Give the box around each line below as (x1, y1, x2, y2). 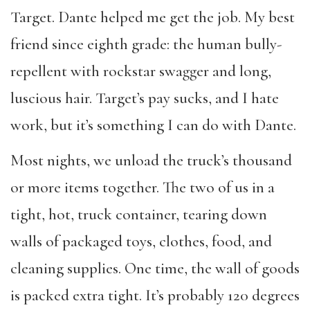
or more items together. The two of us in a (10, 177, 275, 197)
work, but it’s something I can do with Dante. (10, 116, 296, 136)
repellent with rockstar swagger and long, (10, 62, 271, 82)
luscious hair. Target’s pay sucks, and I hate (10, 89, 279, 109)
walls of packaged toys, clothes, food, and (10, 231, 272, 251)
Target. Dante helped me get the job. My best (10, 8, 295, 28)
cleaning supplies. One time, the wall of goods (10, 258, 300, 278)
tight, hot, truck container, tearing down (10, 204, 267, 224)
